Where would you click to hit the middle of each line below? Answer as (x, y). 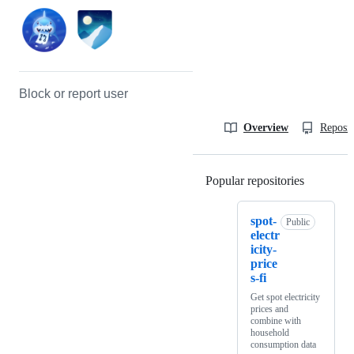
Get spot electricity (285, 298)
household (270, 333)
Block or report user (73, 94)
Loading (325, 181)
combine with (276, 321)
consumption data (283, 345)
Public (298, 222)
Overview (266, 128)
